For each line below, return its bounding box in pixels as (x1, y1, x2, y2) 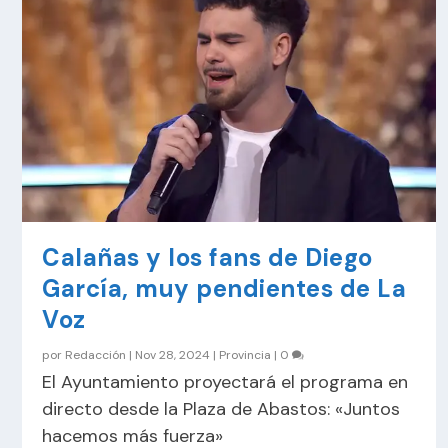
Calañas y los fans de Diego (42, 242, 373, 274)
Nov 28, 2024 (135, 347, 211, 364)
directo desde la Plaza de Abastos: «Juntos (42, 397, 401, 422)
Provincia (219, 347, 272, 364)
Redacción (65, 347, 127, 364)
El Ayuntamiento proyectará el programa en (42, 370, 409, 395)
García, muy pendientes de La (42, 273, 407, 305)
